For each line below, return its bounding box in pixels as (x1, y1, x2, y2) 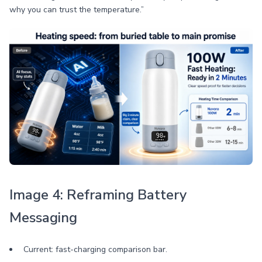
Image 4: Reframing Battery (9, 185, 187, 204)
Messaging (9, 208, 77, 227)
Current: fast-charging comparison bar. (23, 244, 167, 255)
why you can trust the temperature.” (9, 4, 144, 15)
